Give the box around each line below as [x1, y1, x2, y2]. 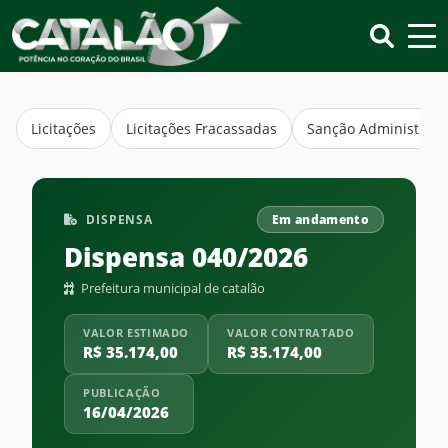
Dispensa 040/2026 [64, 240, 308, 275]
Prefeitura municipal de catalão [78, 279, 265, 297]
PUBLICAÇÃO [83, 385, 161, 400]
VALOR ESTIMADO [83, 325, 190, 340]
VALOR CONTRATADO [227, 325, 355, 340]
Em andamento [271, 212, 369, 227]
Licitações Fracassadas [126, 119, 277, 138]
